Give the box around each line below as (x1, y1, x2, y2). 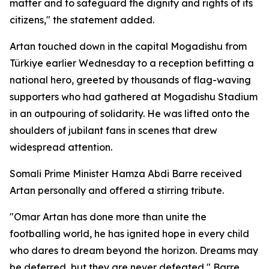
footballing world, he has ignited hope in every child (10, 228, 249, 240)
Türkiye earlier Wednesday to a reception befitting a (10, 57, 254, 69)
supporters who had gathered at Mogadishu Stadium (10, 91, 258, 103)
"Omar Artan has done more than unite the (10, 211, 207, 223)
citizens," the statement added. (10, 14, 154, 26)
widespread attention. (10, 141, 112, 153)
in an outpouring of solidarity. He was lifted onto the (10, 107, 250, 119)
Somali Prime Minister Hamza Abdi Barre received (10, 168, 242, 180)
